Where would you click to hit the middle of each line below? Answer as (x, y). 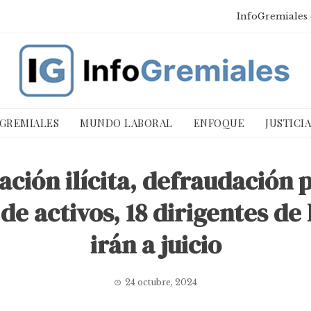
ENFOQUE (219, 123)
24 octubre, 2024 (161, 282)
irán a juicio (155, 245)
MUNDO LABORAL (126, 123)
